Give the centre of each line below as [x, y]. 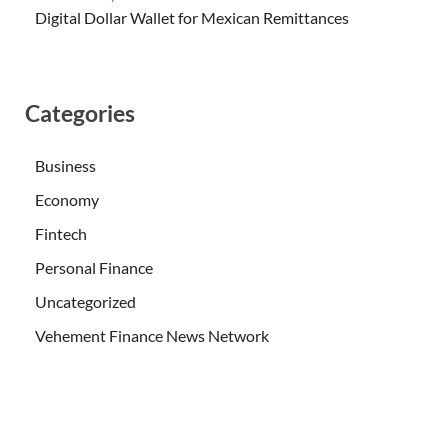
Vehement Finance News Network [152, 336]
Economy [67, 200]
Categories [80, 113]
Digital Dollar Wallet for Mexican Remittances [192, 18]
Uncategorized [85, 302]
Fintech [61, 234]
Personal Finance [94, 268]
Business [65, 166]
